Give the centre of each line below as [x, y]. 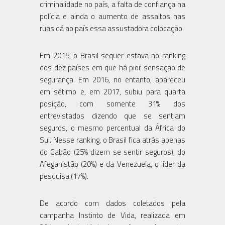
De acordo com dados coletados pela [113, 203]
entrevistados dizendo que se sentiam [113, 116]
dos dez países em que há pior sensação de [113, 67]
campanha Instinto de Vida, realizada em [113, 215]
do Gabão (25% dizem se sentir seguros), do [113, 152]
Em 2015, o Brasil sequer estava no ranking [113, 55]
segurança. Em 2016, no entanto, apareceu [113, 79]
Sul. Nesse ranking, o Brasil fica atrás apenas [113, 140]
